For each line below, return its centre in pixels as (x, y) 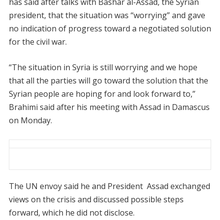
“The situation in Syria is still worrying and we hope (103, 67)
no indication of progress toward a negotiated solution (110, 28)
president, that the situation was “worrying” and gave (107, 15)
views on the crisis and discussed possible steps (96, 199)
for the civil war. (38, 42)
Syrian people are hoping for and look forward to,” (102, 94)
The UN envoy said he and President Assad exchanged (109, 186)
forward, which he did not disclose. (71, 213)
